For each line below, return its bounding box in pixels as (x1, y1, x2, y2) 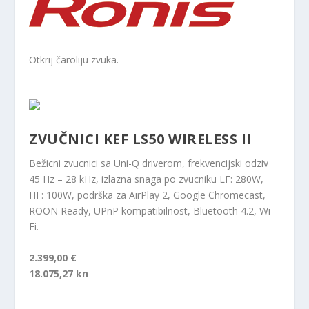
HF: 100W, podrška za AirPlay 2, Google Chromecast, (29, 188, 266, 201)
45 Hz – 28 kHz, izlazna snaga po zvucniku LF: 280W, (29, 172, 264, 186)
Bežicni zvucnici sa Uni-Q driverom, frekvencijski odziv (29, 156, 269, 170)
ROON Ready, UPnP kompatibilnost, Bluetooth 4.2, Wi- (29, 203, 275, 217)
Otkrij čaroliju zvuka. (29, 52, 119, 66)
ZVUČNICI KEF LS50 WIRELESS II (29, 129, 252, 148)
